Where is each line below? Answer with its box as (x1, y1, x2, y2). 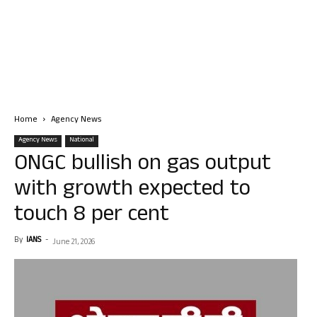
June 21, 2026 (52, 236, 95, 249)
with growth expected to (14, 172, 250, 209)
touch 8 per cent (14, 197, 169, 235)
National (69, 134, 94, 146)
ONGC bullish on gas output (14, 146, 271, 184)
